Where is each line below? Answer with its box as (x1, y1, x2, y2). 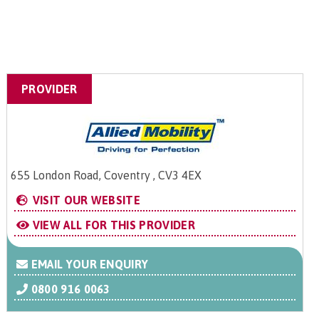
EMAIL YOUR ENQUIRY (28, 258, 149, 271)
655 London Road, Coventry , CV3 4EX (11, 169, 202, 182)
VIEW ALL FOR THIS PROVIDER (29, 219, 195, 232)
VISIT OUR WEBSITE (29, 194, 141, 207)
